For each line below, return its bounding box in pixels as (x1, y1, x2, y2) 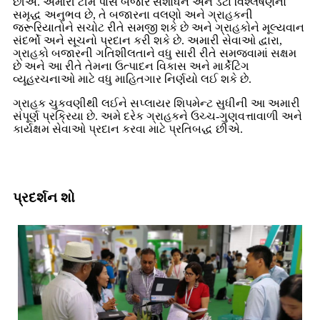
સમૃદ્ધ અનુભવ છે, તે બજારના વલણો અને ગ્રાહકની (13, 8, 253, 21)
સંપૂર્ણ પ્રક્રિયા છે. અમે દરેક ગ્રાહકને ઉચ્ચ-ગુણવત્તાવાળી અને (13, 109, 302, 122)
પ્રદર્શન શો (13, 189, 75, 205)
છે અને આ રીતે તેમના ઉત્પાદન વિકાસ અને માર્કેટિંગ (13, 59, 249, 72)
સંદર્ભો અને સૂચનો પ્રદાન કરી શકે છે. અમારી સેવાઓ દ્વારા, (13, 34, 282, 46)
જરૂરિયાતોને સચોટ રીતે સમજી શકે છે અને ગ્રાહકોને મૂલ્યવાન (13, 21, 304, 34)
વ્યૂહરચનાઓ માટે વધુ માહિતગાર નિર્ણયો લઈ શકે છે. (13, 72, 251, 85)
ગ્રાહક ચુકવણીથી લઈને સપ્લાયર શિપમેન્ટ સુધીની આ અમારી (13, 96, 300, 109)
